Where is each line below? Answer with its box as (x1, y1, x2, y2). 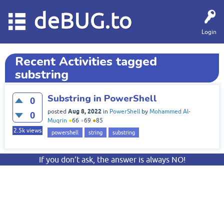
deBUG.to (33, 7, 132, 33)
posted (47, 108, 66, 115)
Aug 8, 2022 (68, 107, 101, 115)
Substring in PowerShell (47, 92, 157, 104)
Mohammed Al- (149, 108, 190, 115)
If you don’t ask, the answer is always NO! (38, 155, 185, 164)
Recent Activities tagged (15, 53, 157, 69)
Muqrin (47, 117, 67, 124)
